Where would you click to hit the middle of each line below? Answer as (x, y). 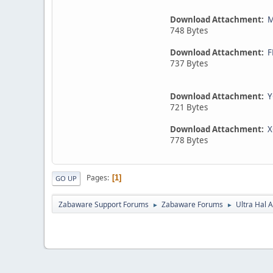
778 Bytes (189, 140)
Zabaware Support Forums (104, 204)
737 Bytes (189, 63)
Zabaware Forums (192, 204)
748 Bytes (189, 30)
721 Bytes (189, 107)
